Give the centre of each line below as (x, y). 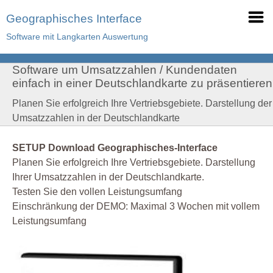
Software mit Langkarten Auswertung (77, 37)
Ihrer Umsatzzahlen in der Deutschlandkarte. (108, 177)
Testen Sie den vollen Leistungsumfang (97, 192)
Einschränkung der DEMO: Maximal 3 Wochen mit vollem (136, 207)
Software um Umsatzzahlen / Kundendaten (125, 70)
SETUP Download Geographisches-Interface (115, 148)
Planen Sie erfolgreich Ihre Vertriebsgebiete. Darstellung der (142, 103)
